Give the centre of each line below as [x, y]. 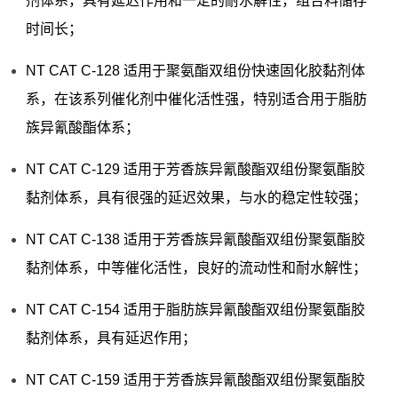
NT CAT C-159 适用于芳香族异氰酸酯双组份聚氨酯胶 [195, 380]
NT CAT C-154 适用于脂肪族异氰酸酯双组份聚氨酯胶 [195, 310]
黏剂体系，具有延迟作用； [111, 338]
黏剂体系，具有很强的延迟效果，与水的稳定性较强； [196, 198]
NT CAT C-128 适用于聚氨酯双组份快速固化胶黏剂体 [195, 71]
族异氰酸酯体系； [82, 128]
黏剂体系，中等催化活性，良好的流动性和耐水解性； [196, 268]
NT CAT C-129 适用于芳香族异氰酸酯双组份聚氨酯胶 [195, 170]
